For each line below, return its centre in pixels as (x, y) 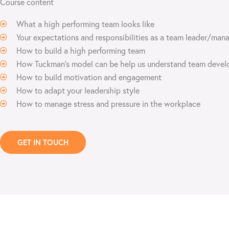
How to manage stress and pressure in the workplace (108, 104)
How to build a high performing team (81, 50)
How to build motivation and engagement (89, 77)
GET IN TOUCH (43, 142)
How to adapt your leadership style (78, 90)
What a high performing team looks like (85, 24)
